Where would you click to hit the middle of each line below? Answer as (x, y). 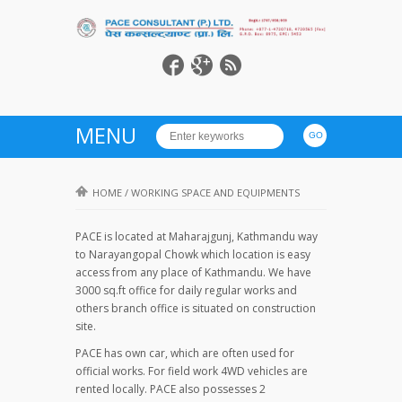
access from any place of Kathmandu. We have (193, 272)
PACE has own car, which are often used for (185, 353)
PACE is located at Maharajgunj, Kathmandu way (197, 236)
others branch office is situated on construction (196, 308)
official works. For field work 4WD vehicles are (192, 371)
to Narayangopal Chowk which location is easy (193, 254)
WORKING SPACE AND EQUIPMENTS (215, 192)
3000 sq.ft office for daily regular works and (186, 290)
